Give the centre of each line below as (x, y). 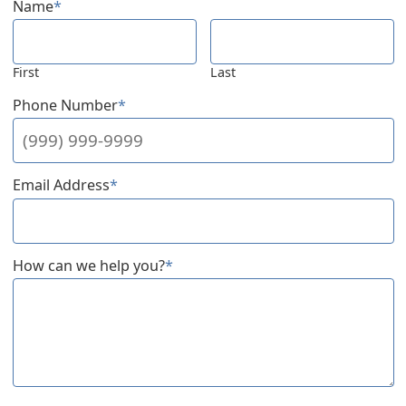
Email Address (61, 185)
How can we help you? (88, 265)
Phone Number (65, 105)
